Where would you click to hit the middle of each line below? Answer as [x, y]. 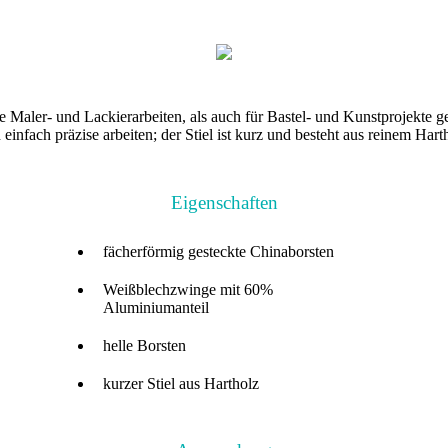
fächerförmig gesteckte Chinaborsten [218, 252]
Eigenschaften [224, 203]
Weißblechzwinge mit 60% [188, 290]
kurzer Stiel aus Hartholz [181, 384]
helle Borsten [144, 346]
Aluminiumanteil [156, 308]
